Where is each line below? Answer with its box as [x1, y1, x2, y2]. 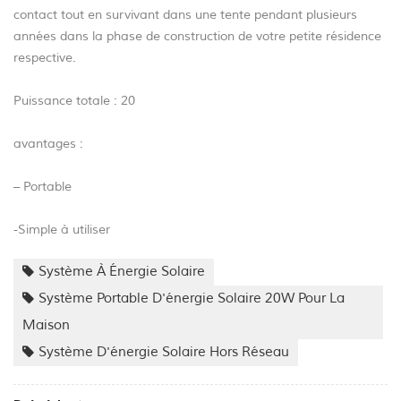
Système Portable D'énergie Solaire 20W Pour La [38, 290, 345, 308]
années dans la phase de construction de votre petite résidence [13, 29, 381, 45]
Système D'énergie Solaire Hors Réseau [38, 344, 289, 362]
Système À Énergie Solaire [38, 263, 205, 281]
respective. [13, 50, 76, 66]
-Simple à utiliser [13, 222, 110, 238]
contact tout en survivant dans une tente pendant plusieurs [13, 7, 357, 23]
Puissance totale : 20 [13, 93, 135, 109]
